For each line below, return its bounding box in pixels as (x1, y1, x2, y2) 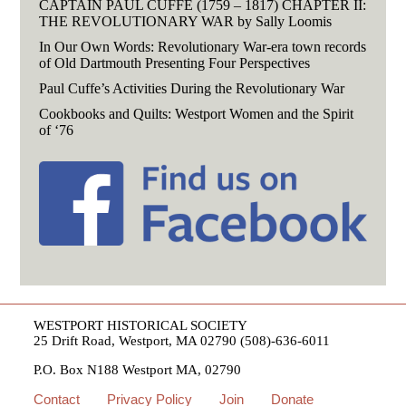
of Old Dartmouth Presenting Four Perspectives (38, 54, 310, 71)
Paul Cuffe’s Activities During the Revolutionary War (38, 80, 344, 96)
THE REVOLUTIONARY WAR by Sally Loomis (38, 13, 332, 29)
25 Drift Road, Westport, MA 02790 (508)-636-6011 (34, 333, 331, 349)
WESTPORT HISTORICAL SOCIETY (34, 318, 248, 333)
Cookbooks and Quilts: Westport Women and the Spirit (38, 105, 353, 121)
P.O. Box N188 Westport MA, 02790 (34, 362, 242, 378)
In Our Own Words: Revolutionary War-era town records (38, 38, 366, 54)
